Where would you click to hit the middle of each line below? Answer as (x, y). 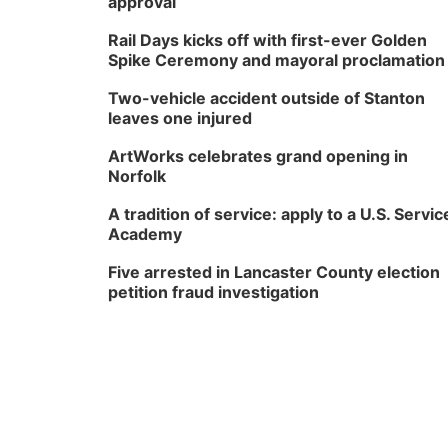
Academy (145, 234)
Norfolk (137, 176)
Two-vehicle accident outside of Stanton (266, 98)
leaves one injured (180, 118)
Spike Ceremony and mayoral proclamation (276, 60)
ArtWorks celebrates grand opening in (258, 156)
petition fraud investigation (213, 292)
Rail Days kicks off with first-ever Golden (267, 40)
